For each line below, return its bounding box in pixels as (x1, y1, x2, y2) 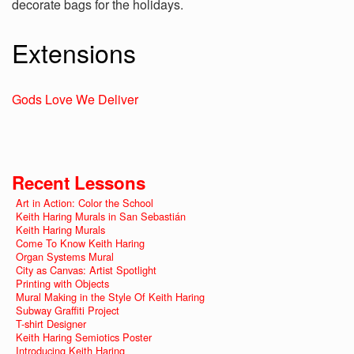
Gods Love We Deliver (12, 90, 138, 108)
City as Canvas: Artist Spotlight (16, 262, 156, 277)
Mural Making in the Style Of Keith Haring (16, 289, 205, 304)
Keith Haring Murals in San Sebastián (16, 209, 186, 224)
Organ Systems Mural (16, 249, 114, 264)
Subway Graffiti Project (16, 303, 119, 318)
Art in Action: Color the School (16, 195, 153, 210)
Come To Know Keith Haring (16, 235, 145, 250)
